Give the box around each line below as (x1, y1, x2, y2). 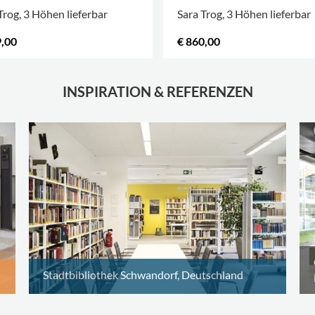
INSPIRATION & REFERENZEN (62, 83, 253, 100)
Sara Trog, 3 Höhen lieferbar (176, 6, 311, 20)
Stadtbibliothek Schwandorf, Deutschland (43, 268, 243, 281)
